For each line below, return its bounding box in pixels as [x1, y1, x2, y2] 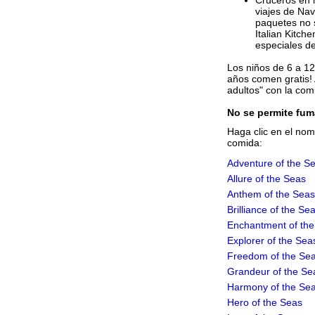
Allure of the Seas [227, 173, 306, 184]
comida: [227, 136, 262, 148]
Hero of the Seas [227, 297, 302, 308]
